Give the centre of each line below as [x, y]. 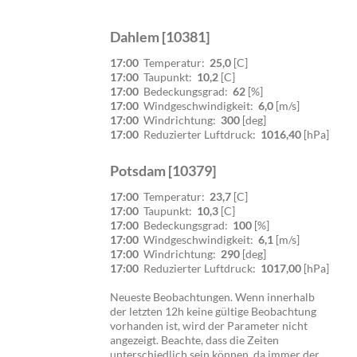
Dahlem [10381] [160, 36]
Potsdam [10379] [163, 170]
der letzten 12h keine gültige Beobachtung [213, 311]
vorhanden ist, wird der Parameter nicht [209, 325]
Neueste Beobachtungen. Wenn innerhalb [212, 296]
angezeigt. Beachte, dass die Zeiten [194, 339]
